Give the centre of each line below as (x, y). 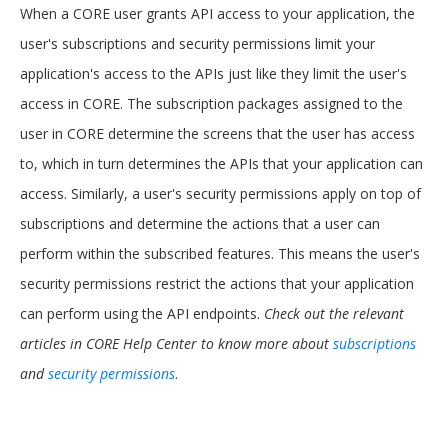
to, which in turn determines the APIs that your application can (221, 163)
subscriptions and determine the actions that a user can (200, 223)
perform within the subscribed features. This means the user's (220, 253)
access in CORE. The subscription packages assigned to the (211, 103)
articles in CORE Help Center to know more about (176, 343)
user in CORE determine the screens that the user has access (217, 133)
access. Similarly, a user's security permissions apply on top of (220, 193)
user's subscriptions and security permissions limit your (197, 43)
